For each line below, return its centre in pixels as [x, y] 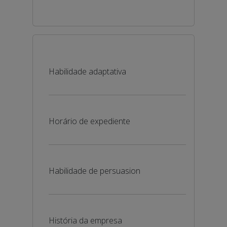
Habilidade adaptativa [87, 71]
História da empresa [85, 220]
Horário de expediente [89, 121]
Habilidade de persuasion [94, 171]
